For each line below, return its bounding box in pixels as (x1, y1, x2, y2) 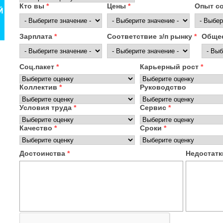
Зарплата (19, 32, 54, 40)
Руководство (140, 83, 186, 91)
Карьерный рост (140, 63, 201, 71)
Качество (19, 124, 54, 132)
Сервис (140, 104, 168, 111)
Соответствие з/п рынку (107, 32, 194, 40)
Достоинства (19, 149, 67, 157)
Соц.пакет (19, 63, 56, 71)
